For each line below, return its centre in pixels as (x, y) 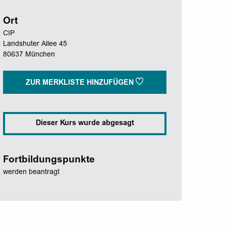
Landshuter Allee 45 (35, 45)
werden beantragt (31, 173)
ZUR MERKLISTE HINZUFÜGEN (81, 83)
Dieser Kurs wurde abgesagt (85, 123)
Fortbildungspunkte (49, 160)
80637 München (29, 55)
